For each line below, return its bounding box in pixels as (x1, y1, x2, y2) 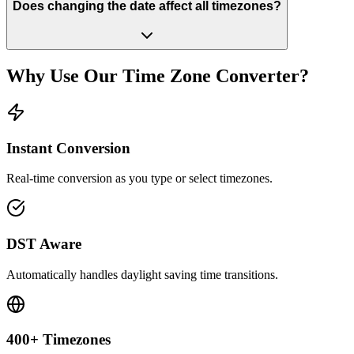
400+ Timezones (6, 331, 111, 348)
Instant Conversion (6, 139, 130, 156)
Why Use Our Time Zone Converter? (6, 65, 309, 86)
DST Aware (6, 235, 81, 252)
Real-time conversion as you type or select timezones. (6, 171, 273, 186)
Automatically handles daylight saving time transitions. (6, 267, 278, 281)
